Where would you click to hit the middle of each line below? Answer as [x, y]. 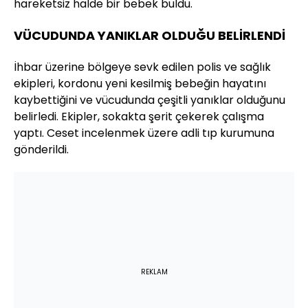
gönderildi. [41, 150]
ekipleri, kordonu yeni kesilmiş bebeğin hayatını [140, 84]
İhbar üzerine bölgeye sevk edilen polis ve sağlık [142, 67]
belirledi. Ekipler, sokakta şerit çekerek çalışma [139, 117]
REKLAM [154, 272]
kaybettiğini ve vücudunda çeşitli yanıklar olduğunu [150, 100]
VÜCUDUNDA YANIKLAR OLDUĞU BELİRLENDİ [150, 36]
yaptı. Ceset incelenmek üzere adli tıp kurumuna [144, 133]
